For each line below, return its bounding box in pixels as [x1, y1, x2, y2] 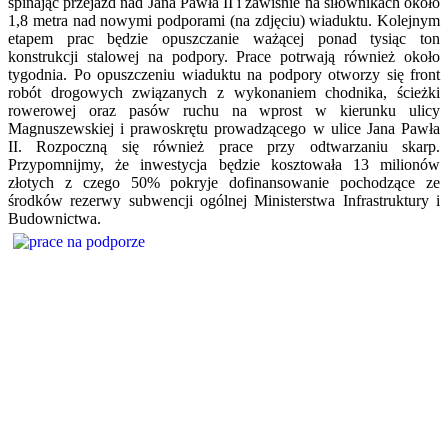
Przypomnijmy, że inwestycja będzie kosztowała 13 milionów [8, 155, 440, 173]
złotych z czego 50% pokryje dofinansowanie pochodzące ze [8, 173, 440, 191]
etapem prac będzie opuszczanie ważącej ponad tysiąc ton [8, 29, 440, 47]
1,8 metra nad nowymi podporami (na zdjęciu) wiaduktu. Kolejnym [8, 11, 440, 29]
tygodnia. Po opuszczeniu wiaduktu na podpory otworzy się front [8, 65, 440, 83]
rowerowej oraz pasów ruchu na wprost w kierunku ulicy [8, 101, 440, 119]
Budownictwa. [8, 209, 101, 227]
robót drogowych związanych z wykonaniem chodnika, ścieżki [8, 83, 440, 101]
